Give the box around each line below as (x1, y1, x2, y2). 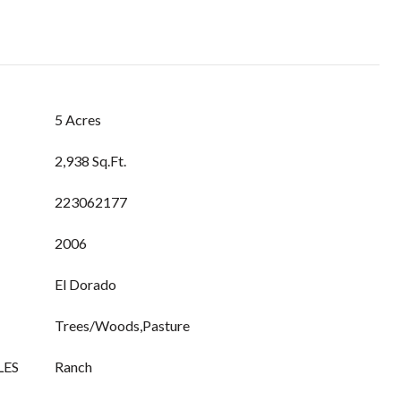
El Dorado (55, 276, 116, 293)
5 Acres (55, 111, 101, 128)
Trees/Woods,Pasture (55, 317, 190, 334)
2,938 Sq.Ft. (55, 152, 126, 169)
